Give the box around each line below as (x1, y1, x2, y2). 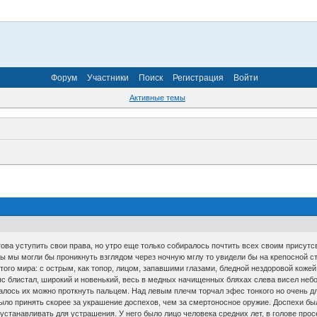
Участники (87, 72, 129, 83)
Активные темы (129, 93, 185, 103)
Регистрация (173, 72, 224, 83)
